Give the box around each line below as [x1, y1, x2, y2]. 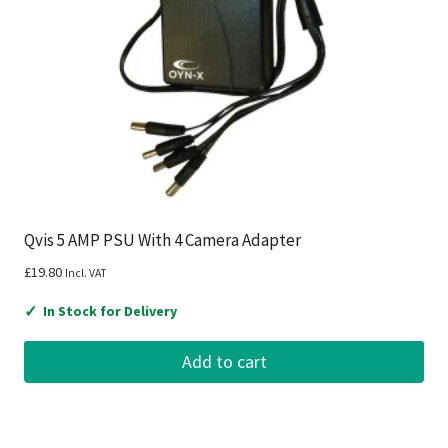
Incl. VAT [65, 266, 107, 281]
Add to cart [181, 349, 267, 373]
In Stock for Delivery [43, 302, 177, 321]
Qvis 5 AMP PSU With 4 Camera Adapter [24, 229, 301, 252]
